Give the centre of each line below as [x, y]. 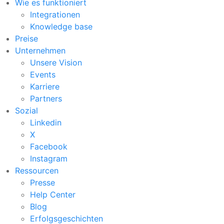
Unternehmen [40, 50]
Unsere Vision [56, 62]
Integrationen [55, 14]
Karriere [45, 86]
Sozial [26, 110]
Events [43, 74]
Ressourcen [37, 170]
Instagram [49, 158]
